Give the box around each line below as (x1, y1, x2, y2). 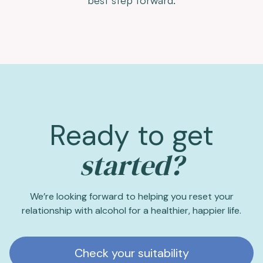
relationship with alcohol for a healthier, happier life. (22, 204, 241, 217)
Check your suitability (74, 245, 189, 261)
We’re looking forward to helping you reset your (29, 190, 234, 203)
